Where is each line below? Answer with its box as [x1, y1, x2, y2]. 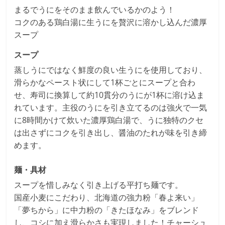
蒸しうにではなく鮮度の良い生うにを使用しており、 [14, 64, 207, 75]
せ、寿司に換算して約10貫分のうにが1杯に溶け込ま [14, 89, 205, 100]
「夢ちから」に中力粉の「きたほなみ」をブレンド [14, 204, 199, 215]
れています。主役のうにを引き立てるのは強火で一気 [14, 101, 207, 113]
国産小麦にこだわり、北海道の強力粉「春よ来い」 [14, 191, 199, 203]
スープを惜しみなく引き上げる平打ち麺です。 [14, 179, 183, 190]
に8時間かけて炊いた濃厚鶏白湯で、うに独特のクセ [14, 114, 204, 126]
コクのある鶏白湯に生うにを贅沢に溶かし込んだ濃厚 [14, 16, 207, 28]
